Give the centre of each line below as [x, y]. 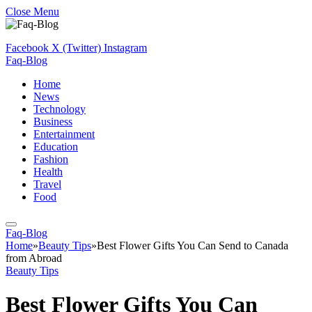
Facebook [27, 48]
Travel [47, 184]
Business [53, 122]
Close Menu [32, 11]
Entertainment [64, 134]
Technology [60, 109]
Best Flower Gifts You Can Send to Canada [193, 245]
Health [48, 172]
